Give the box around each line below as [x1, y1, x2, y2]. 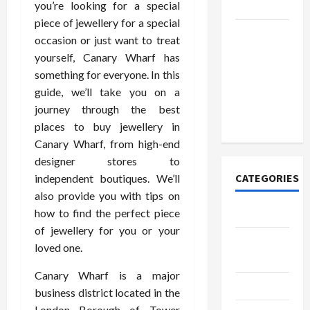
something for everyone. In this [35, 68, 180, 81]
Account [235, 78, 277, 92]
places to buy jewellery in [35, 120, 180, 133]
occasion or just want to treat [35, 33, 180, 46]
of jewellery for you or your [35, 224, 180, 237]
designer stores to [35, 154, 180, 167]
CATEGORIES [235, 171, 299, 185]
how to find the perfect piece [35, 206, 180, 219]
